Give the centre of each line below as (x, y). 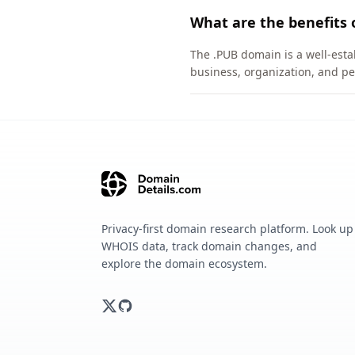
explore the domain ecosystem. (184, 263)
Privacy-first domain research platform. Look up (227, 229)
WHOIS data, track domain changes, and (209, 246)
